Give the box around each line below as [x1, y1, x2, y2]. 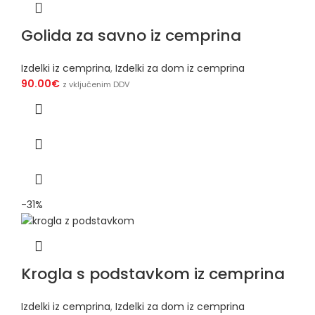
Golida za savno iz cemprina [21, 25, 241, 47]
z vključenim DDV [63, 79, 130, 91]
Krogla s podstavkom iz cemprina [21, 263, 285, 285]
